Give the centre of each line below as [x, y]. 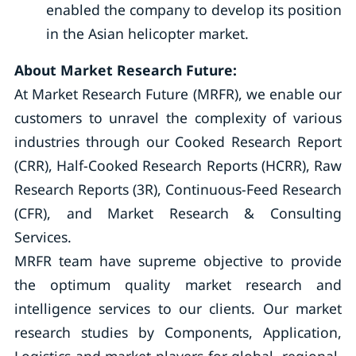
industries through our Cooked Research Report [178, 141]
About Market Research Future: [125, 70]
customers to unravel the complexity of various [178, 118]
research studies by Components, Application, [178, 332]
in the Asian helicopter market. [147, 33]
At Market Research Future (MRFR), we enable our [178, 94]
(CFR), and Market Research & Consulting [178, 213]
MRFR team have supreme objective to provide [178, 261]
